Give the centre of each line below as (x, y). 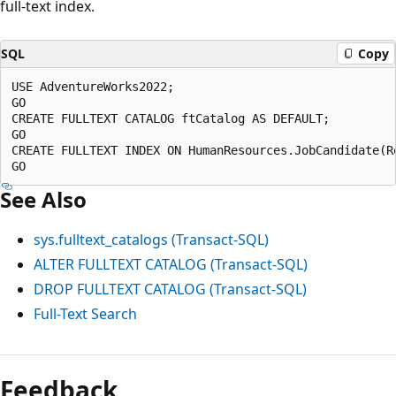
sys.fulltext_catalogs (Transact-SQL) (151, 239)
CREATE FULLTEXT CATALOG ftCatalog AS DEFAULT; (178, 118)
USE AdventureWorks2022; (100, 86)
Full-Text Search (85, 313)
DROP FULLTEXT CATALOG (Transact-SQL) (170, 289)
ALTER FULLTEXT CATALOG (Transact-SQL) (171, 264)
